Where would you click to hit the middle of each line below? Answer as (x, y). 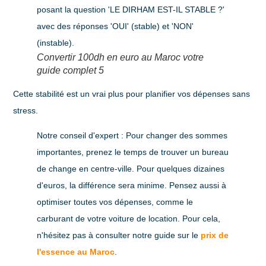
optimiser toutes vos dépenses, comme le (115, 202)
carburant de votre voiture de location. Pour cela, (129, 219)
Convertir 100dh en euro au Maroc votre (121, 57)
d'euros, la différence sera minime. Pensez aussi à (132, 186)
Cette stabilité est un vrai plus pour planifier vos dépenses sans (132, 94)
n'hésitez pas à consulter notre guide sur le (119, 235)
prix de (215, 235)
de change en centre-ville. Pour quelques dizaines (131, 169)
